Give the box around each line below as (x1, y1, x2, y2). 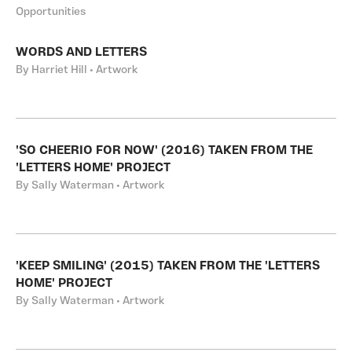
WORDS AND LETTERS (16, 46, 147, 59)
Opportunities (16, 6, 86, 18)
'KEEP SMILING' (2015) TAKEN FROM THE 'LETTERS (16, 260, 320, 273)
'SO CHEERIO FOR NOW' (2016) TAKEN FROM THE (16, 145, 313, 157)
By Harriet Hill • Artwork (16, 64, 137, 76)
